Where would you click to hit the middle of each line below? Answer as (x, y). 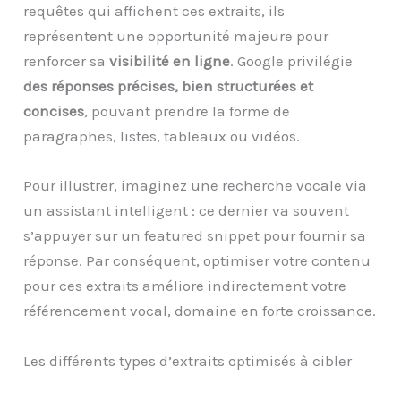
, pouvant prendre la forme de (188, 111)
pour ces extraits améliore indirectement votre (185, 286)
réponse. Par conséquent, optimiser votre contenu (197, 261)
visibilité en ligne (170, 61)
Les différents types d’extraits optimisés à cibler (188, 360)
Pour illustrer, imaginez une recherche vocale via (196, 186)
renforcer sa (67, 61)
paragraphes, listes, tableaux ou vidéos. (162, 137)
